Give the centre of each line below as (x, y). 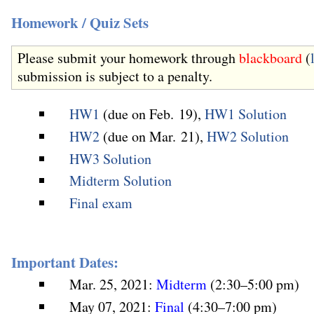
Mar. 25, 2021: (113, 285)
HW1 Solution (246, 114)
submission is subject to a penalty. (115, 76)
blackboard (271, 58)
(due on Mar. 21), (153, 136)
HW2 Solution (248, 136)
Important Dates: (65, 262)
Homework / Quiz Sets (80, 22)
